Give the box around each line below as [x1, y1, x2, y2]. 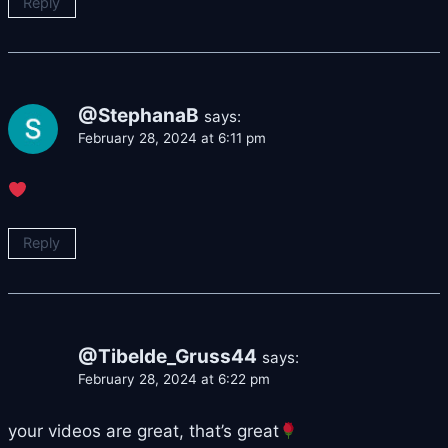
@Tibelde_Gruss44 [78, 344, 257, 368]
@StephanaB [78, 103, 199, 127]
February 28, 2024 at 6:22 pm [78, 370, 270, 387]
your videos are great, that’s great [8, 421, 279, 442]
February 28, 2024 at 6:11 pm [78, 129, 266, 146]
